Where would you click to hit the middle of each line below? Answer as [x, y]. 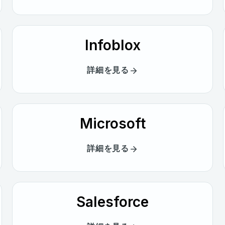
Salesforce [113, 202]
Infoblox [113, 45]
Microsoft [113, 123]
